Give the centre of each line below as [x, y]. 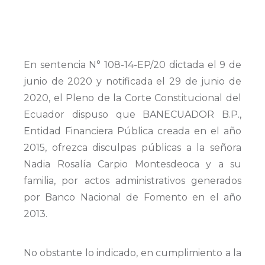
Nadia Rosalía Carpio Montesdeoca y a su [132, 164]
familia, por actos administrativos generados [132, 181]
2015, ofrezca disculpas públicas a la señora [132, 148]
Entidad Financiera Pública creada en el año [132, 131]
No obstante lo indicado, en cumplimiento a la [132, 253]
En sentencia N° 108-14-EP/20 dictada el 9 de [132, 65]
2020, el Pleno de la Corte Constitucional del [132, 98]
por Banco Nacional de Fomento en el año [132, 197]
